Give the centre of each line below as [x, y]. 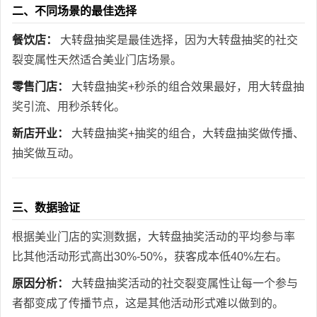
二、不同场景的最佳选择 [74, 11]
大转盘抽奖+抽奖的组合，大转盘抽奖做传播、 [186, 133]
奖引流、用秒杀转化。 [69, 106]
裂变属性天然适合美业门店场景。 [97, 59]
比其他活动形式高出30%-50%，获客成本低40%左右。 [150, 256]
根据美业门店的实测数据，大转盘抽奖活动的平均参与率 [154, 236]
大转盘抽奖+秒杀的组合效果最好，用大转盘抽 [186, 86]
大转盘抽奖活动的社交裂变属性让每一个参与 [183, 283]
